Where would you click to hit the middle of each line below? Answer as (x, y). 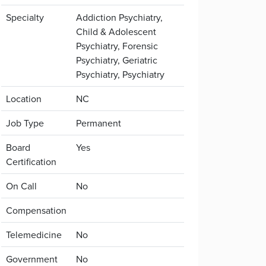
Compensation (36, 210)
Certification (31, 161)
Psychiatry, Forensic (117, 46)
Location (24, 99)
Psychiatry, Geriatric (117, 60)
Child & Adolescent (116, 31)
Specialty (25, 17)
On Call (21, 186)
